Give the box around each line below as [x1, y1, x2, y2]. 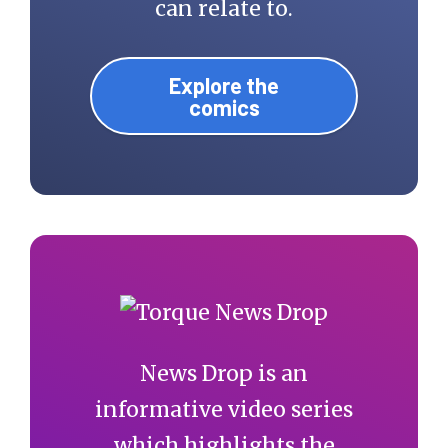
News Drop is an [140, 359, 308, 387]
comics [188, 93, 260, 120]
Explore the [169, 71, 279, 98]
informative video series [95, 395, 353, 423]
